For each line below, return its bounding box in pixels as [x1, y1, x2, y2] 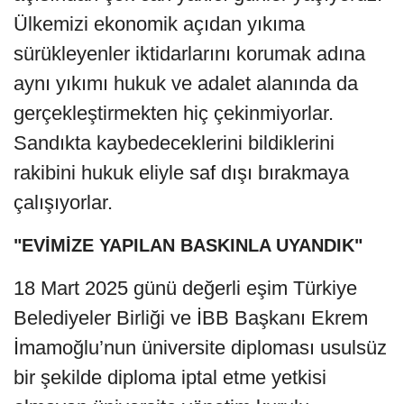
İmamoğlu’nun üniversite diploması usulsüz [14, 335, 387, 359]
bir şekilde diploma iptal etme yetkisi [14, 365, 326, 389]
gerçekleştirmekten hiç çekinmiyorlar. [14, 101, 334, 124]
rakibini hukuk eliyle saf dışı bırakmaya [14, 161, 349, 184]
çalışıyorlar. [14, 190, 113, 214]
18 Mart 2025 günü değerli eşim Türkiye [14, 276, 357, 299]
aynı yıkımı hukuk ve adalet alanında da [14, 71, 358, 95]
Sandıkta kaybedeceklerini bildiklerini [14, 131, 335, 154]
